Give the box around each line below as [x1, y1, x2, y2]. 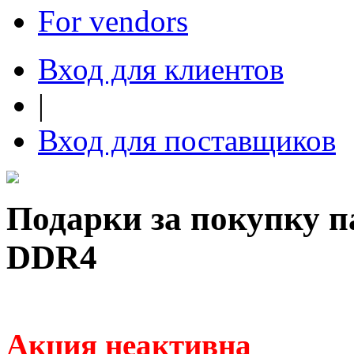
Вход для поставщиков [38, 123, 336, 157]
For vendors [38, 4, 188, 38]
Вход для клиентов [38, 52, 284, 86]
